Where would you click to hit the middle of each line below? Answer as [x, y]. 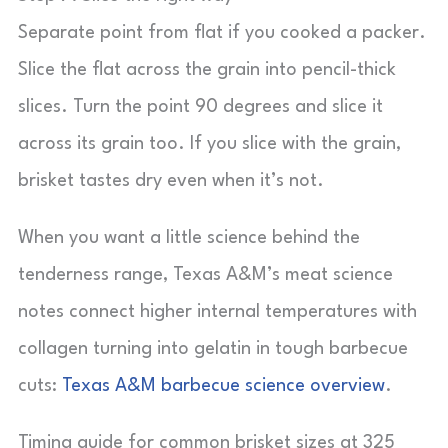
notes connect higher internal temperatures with [217, 312]
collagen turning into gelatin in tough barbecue [213, 349]
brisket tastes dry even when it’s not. [171, 181]
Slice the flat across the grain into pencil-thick [207, 70]
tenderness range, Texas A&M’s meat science [205, 275]
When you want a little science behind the [189, 238]
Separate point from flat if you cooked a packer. [222, 33]
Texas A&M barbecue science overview [223, 386]
